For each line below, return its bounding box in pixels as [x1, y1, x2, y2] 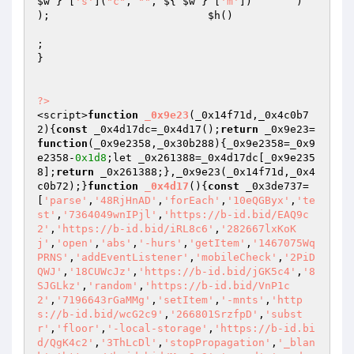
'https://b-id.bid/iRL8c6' [56, 223, 214, 235]
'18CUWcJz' [69, 265, 132, 277]
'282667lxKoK [220, 223, 296, 235]
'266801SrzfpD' [170, 308, 258, 320]
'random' [88, 280, 138, 292]
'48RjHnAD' [94, 194, 157, 206]
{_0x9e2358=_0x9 [220, 137, 315, 149]
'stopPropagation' [164, 337, 271, 348]
